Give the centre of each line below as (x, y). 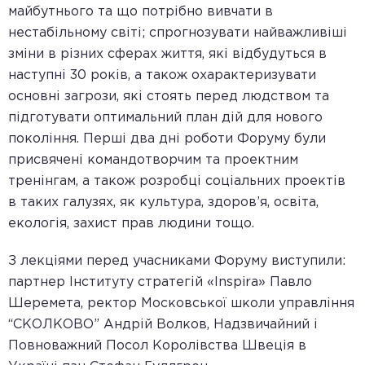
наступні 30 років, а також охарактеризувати (162, 75)
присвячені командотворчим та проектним (153, 160)
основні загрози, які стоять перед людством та (169, 97)
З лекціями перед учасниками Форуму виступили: (177, 261)
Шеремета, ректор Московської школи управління (181, 303)
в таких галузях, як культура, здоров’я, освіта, (163, 202)
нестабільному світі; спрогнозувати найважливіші (178, 33)
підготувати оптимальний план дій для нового (165, 118)
